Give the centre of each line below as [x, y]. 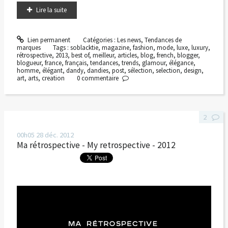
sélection [140, 70]
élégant [52, 70]
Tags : [62, 47]
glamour [153, 63]
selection [168, 70]
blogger [187, 55]
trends [130, 63]
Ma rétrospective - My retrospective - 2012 [96, 145]
